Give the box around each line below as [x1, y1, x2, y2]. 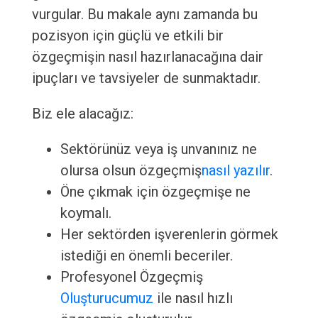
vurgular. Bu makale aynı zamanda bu [31, 6, 258, 23]
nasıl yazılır [201, 162, 270, 180]
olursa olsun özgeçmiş [60, 162, 202, 180]
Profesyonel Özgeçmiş [60, 268, 203, 286]
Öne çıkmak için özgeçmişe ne [60, 183, 251, 201]
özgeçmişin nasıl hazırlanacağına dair [31, 48, 263, 66]
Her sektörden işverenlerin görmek [60, 226, 278, 243]
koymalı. [60, 204, 111, 222]
